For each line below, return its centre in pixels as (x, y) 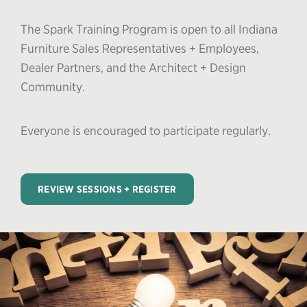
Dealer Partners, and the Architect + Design (133, 67)
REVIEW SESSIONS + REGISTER (107, 189)
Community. (53, 86)
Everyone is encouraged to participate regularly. (148, 130)
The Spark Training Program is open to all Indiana (149, 29)
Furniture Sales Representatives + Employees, (140, 48)
